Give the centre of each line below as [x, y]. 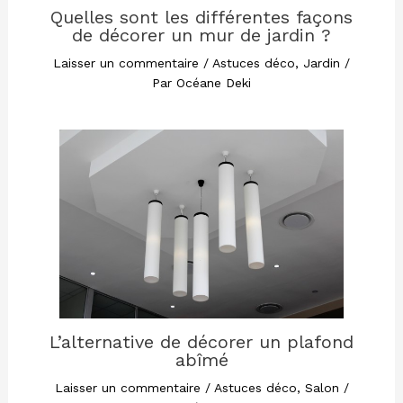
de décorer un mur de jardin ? [201, 35]
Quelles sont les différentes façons [201, 17]
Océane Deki [214, 82]
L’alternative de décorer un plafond [201, 341]
